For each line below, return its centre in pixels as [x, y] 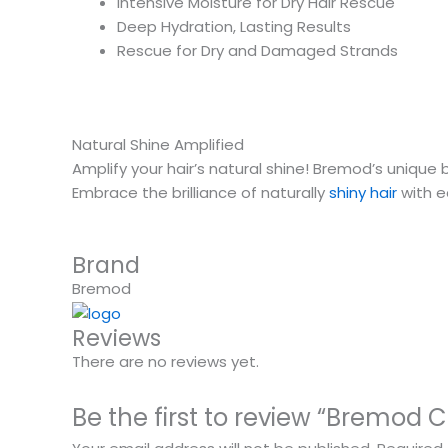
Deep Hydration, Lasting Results [234, 26]
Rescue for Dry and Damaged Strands [257, 50]
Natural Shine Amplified [158, 144]
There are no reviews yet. [165, 361]
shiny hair [363, 192]
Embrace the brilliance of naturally [200, 192]
